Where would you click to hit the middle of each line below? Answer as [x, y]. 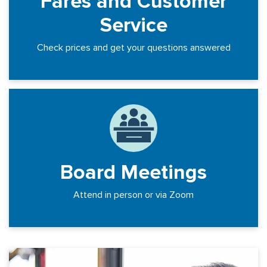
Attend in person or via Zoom [133, 195]
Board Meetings [133, 173]
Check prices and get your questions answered [133, 48]
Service [133, 25]
